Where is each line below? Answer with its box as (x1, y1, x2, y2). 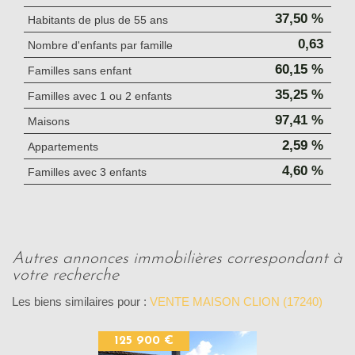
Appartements (28, 140, 98, 154)
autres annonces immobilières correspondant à (12, 250, 24, 268)
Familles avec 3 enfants (28, 166, 147, 179)
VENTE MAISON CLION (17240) (150, 295, 323, 309)
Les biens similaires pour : (12, 295, 150, 309)
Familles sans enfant (28, 64, 132, 78)
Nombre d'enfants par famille (28, 39, 173, 52)
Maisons (28, 115, 70, 128)
